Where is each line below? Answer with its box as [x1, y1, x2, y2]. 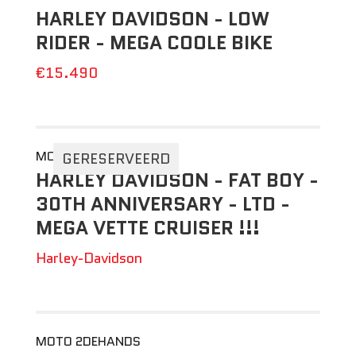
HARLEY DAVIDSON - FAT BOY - [35, 166, 319, 194]
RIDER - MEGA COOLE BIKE [35, 29, 273, 56]
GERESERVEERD [61, 149, 170, 169]
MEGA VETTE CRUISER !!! [35, 214, 260, 242]
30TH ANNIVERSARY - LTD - [35, 190, 290, 218]
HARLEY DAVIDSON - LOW [35, 5, 269, 33]
